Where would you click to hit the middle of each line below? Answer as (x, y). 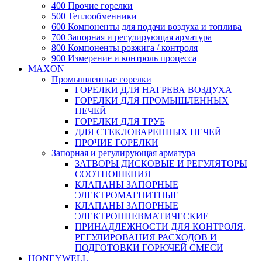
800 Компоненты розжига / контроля (125, 47)
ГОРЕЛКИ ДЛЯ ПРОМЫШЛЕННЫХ (152, 100)
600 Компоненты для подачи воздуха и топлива (146, 26)
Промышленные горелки (101, 79)
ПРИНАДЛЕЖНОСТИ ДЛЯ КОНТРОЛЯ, (160, 226)
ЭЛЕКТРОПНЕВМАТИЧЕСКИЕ (142, 216)
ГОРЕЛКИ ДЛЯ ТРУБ (120, 121)
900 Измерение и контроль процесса (124, 58)
